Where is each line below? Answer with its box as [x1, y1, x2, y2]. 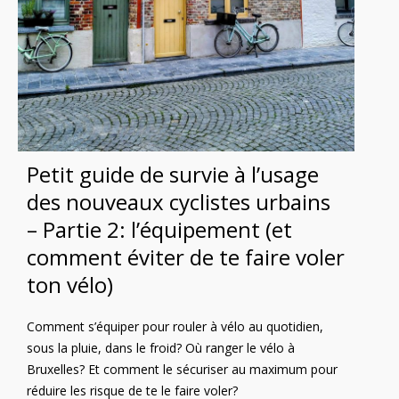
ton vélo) [27, 269, 113, 299]
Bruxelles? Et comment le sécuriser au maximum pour [27, 360, 338, 378]
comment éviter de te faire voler [27, 241, 345, 272]
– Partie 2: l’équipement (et [27, 214, 292, 244]
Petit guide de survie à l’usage [27, 159, 319, 189]
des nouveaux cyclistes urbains [27, 186, 330, 216]
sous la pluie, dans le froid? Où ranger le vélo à [27, 338, 295, 356]
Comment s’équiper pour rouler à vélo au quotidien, [27, 317, 323, 335]
